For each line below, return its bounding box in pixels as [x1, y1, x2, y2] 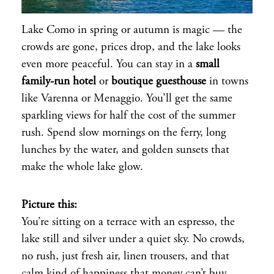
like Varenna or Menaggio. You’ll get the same [21, 93, 232, 105]
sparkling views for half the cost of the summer [21, 110, 235, 122]
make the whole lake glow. [21, 161, 143, 174]
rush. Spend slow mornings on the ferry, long [21, 127, 226, 139]
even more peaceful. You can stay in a [21, 59, 196, 71]
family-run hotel [21, 76, 96, 88]
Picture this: [21, 199, 77, 211]
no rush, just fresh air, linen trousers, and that [21, 250, 229, 262]
